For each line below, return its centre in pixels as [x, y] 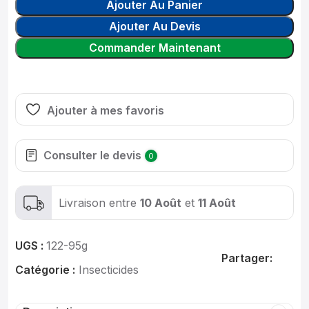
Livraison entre [99, 202]
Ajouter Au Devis [154, 26]
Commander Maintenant [154, 48]
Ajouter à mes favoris [106, 110]
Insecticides [109, 270]
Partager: [247, 258]
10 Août [161, 202]
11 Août [217, 202]
